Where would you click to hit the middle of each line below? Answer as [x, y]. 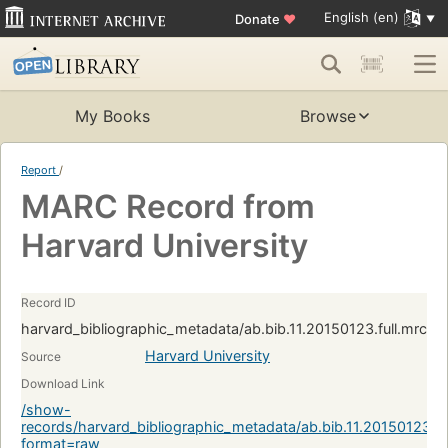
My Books [112, 116]
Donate [258, 18]
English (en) [361, 17]
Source [41, 357]
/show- [46, 410]
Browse [328, 116]
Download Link [63, 384]
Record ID [48, 303]
